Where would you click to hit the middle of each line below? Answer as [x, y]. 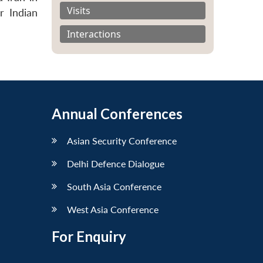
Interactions [94, 34]
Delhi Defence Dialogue [116, 163]
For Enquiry [89, 236]
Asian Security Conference [122, 140]
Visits [79, 10]
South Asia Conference [114, 186]
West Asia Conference [113, 209]
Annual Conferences [117, 113]
